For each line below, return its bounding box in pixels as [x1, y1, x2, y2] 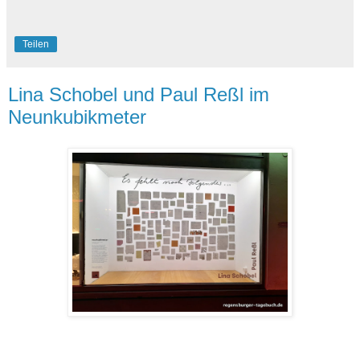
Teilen [22, 38, 49, 50]
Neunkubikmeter [8, 105, 146, 128]
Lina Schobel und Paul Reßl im [8, 83, 269, 105]
